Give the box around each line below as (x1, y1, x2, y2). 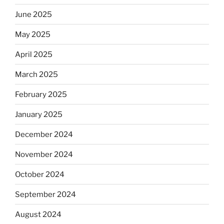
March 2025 (15, 69, 58, 79)
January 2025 (15, 109, 62, 119)
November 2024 (15, 149, 73, 159)
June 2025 (15, 9, 52, 19)
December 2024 (15, 129, 73, 139)
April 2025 (15, 49, 52, 59)
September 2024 (15, 189, 76, 199)
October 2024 (15, 169, 64, 179)
